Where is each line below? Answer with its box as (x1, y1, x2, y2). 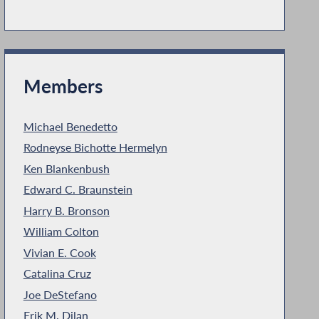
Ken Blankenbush (23, 162, 110, 175)
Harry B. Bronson (23, 204, 110, 217)
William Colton (23, 225, 99, 239)
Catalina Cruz (23, 267, 91, 281)
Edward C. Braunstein (23, 183, 132, 197)
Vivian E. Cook (23, 246, 96, 259)
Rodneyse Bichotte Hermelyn (23, 141, 167, 155)
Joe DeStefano (23, 288, 97, 301)
